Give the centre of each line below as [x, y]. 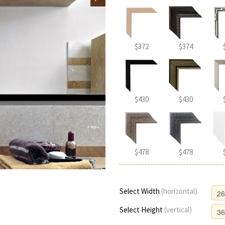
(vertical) [178, 209]
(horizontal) [180, 191]
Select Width [141, 191]
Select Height [142, 209]
